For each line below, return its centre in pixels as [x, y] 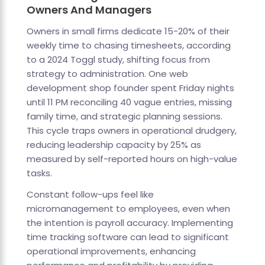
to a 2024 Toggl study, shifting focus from [118, 60]
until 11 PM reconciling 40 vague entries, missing [129, 102]
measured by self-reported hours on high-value [132, 159]
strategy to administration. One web [107, 74]
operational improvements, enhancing [111, 251]
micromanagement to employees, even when [128, 209]
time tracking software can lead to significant [127, 237]
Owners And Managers [89, 10]
